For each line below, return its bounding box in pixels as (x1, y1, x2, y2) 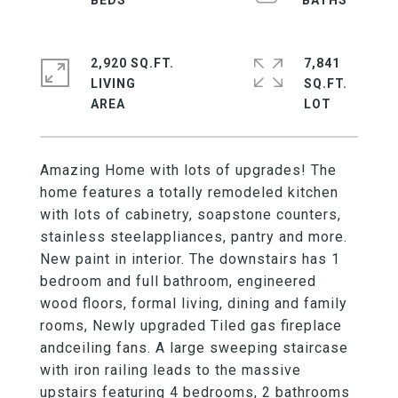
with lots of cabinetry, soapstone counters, (40, 206, 341, 223)
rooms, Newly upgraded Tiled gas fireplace (40, 317, 342, 334)
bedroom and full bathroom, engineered (40, 273, 316, 290)
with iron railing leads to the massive (40, 362, 301, 378)
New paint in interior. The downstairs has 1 (40, 251, 340, 267)
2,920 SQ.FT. (91, 56, 174, 70)
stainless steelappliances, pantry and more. (40, 228, 347, 245)
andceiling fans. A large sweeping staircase (40, 339, 348, 356)
